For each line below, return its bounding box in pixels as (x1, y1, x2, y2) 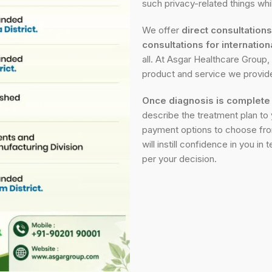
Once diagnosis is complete (142, 94, 270, 106)
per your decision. (142, 152, 217, 165)
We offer (142, 24, 182, 36)
